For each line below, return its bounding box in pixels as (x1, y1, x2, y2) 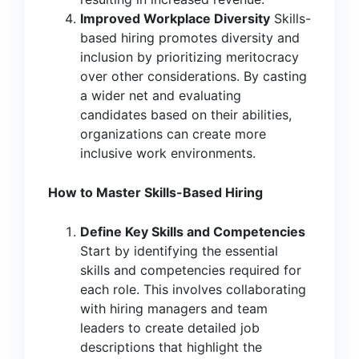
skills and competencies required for (80, 262, 301, 278)
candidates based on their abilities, (80, 107, 292, 123)
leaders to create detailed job (80, 320, 260, 336)
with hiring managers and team (80, 301, 268, 317)
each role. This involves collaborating (80, 281, 306, 297)
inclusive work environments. (80, 145, 256, 161)
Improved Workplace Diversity (80, 10, 270, 26)
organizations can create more (80, 126, 266, 142)
